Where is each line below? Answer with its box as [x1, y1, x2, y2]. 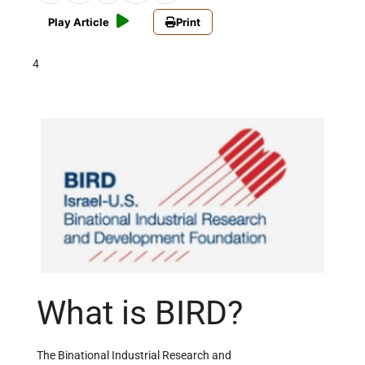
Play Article [48, 15, 109, 29]
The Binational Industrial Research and [37, 349, 231, 363]
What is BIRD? [37, 293, 243, 333]
